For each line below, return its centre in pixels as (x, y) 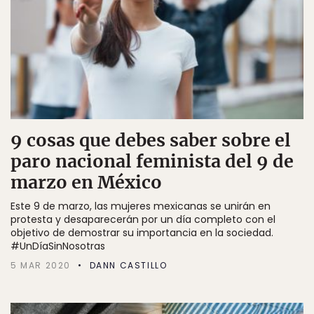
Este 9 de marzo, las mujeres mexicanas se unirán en (141, 206)
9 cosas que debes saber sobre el (151, 140)
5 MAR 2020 (41, 265)
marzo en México (86, 182)
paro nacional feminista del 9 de (152, 161)
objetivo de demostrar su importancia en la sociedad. (142, 232)
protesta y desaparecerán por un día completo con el (143, 219)
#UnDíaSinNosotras (58, 246)
